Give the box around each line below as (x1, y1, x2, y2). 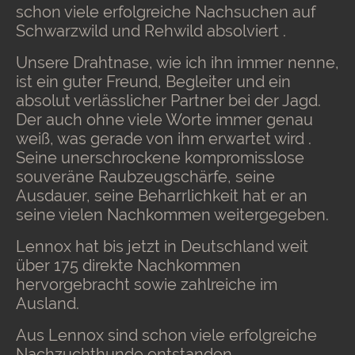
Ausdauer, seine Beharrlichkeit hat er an (16, 186, 307, 206)
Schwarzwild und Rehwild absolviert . (16, 21, 286, 41)
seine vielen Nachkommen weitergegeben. (16, 205, 329, 225)
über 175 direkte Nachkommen (16, 256, 241, 276)
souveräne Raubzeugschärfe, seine (16, 167, 275, 187)
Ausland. (16, 294, 79, 314)
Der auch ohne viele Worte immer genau (16, 110, 313, 130)
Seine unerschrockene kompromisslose (16, 148, 304, 168)
